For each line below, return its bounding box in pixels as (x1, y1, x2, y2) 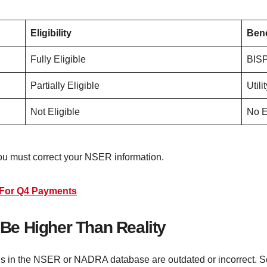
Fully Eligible (30, 54, 86, 64)
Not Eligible (30, 106, 80, 117)
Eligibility (30, 27, 72, 38)
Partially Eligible (30, 80, 100, 91)
